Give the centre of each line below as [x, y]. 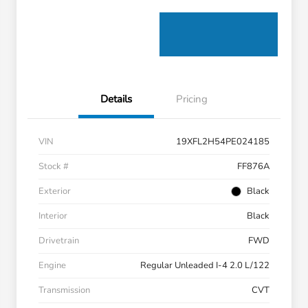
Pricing [192, 99]
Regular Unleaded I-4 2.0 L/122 [205, 266]
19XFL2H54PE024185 [223, 142]
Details [116, 99]
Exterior [55, 191]
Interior [53, 216]
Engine [52, 266]
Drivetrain [59, 241]
